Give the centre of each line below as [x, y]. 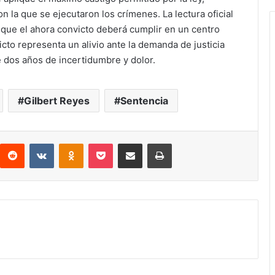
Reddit [36, 143]
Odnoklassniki [109, 143]
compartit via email [152, 143]
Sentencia [144, 101]
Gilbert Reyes [57, 101]
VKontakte [73, 143]
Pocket [126, 143]
